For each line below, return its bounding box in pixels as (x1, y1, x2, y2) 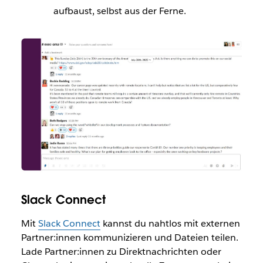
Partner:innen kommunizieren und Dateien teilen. (21, 231, 238, 244)
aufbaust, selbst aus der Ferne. (53, 4, 186, 17)
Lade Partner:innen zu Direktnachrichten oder (21, 245, 221, 258)
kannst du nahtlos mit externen (100, 217, 240, 230)
